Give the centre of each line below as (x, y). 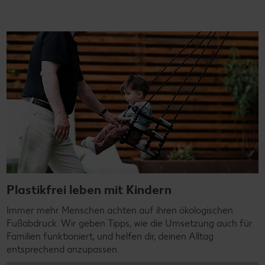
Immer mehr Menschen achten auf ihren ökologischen (120, 211)
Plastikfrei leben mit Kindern (89, 190)
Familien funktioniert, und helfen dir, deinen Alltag (110, 237)
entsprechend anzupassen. (63, 250)
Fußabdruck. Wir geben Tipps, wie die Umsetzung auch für (130, 224)
